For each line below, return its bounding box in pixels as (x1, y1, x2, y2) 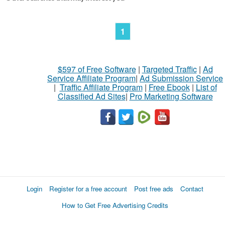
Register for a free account (49, 184, 127, 193)
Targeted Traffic (142, 63, 197, 75)
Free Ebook (148, 81, 190, 93)
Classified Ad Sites (57, 90, 126, 102)
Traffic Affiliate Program (59, 81, 143, 93)
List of (195, 81, 217, 93)
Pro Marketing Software (129, 90, 213, 102)
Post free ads (134, 184, 173, 193)
